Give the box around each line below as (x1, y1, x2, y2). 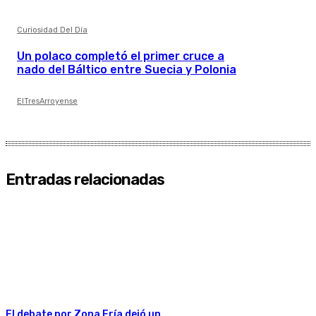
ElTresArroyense (17, 96, 78, 106)
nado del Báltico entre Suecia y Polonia (17, 62, 236, 76)
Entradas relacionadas (6, 169, 164, 189)
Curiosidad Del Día (17, 25, 87, 35)
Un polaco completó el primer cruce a (17, 49, 224, 63)
